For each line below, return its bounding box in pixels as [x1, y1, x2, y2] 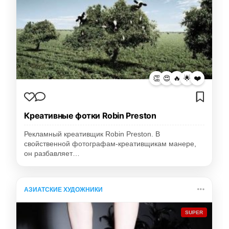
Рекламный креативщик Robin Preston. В [24, 130, 161, 139]
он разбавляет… [24, 150, 80, 158]
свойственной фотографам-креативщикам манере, [24, 140, 197, 148]
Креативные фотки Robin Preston [24, 110, 156, 121]
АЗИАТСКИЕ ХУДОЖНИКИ [24, 186, 103, 194]
